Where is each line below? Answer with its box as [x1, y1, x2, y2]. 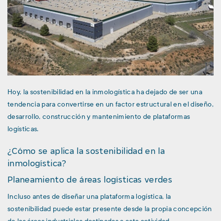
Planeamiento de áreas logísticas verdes [7, 175, 173, 184]
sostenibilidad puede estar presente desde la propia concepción [7, 204, 212, 214]
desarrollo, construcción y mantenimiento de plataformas [7, 112, 190, 122]
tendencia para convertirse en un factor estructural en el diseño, [7, 100, 214, 110]
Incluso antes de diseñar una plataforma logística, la [7, 191, 171, 201]
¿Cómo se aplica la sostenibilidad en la [7, 147, 165, 156]
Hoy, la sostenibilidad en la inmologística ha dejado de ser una [7, 87, 203, 97]
